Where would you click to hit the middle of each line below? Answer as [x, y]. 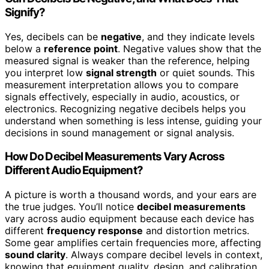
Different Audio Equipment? [74, 171]
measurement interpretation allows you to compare [122, 84]
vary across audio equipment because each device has [129, 219]
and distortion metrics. [196, 231]
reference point [81, 48]
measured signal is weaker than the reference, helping [127, 60]
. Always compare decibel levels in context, [164, 255]
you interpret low [45, 72]
